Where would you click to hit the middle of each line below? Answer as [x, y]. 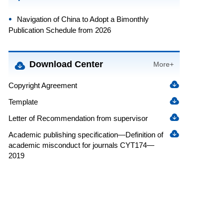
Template [23, 102]
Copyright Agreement [43, 85]
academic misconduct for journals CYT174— [81, 145]
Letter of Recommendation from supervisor [78, 118]
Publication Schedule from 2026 [59, 30]
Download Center [66, 64]
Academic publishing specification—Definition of [86, 135]
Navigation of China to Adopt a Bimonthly [82, 19]
